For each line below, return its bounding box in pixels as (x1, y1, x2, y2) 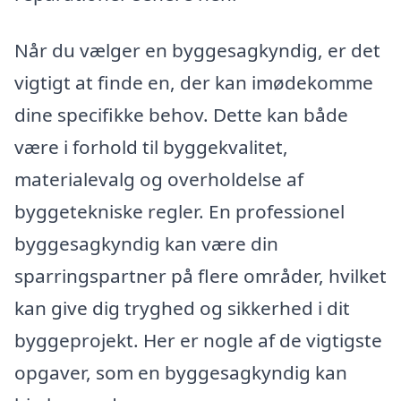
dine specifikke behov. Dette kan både (14, 102, 348, 128)
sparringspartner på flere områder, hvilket (14, 263, 387, 289)
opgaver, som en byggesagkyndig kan (14, 360, 347, 386)
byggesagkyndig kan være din (14, 231, 278, 257)
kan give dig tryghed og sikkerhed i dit (14, 295, 350, 321)
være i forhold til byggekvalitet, (14, 134, 288, 160)
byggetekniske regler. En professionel (14, 199, 345, 225)
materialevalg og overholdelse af (14, 166, 303, 192)
